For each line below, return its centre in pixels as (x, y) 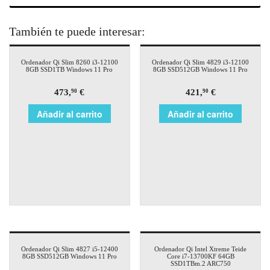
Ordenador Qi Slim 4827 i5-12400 (69, 249)
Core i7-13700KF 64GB (200, 256)
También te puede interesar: (77, 32)
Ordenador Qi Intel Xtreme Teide (201, 249)
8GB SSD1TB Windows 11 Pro (70, 70)
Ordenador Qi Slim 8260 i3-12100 (69, 62)
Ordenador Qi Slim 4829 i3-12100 (201, 62)
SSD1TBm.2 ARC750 (200, 264)
